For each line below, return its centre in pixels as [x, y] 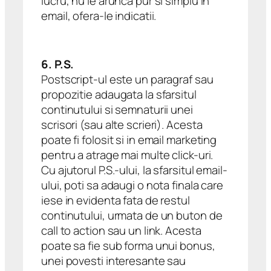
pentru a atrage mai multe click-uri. [127, 155]
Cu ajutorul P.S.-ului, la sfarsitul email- [134, 170]
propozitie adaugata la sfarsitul [119, 94]
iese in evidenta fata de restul [116, 200]
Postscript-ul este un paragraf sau [127, 79]
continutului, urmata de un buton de [132, 215]
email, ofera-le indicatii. [99, 15]
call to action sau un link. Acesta [121, 230]
